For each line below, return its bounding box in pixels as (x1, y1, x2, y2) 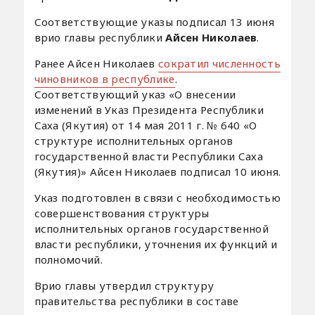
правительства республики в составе (34, 293, 239, 308)
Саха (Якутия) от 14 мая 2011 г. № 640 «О (34, 117, 257, 132)
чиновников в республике (34, 71, 175, 86)
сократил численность (157, 56, 281, 70)
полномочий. (34, 252, 103, 266)
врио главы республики (34, 30, 166, 44)
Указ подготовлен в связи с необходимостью (34, 190, 281, 205)
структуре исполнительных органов (34, 133, 233, 148)
